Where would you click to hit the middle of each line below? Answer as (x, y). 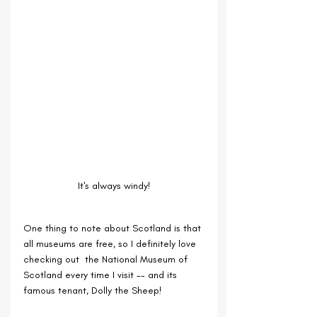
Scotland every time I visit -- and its (102, 275)
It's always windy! (114, 185)
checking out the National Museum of (107, 259)
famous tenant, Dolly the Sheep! (93, 290)
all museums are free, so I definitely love (111, 243)
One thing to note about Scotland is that (114, 228)
